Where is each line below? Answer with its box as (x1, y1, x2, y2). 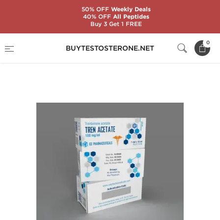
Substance (46, 37, 76, 44)
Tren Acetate (5, 49, 43, 56)
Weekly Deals (109, 5, 151, 13)
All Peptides (110, 13, 149, 21)
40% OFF (82, 13, 111, 20)
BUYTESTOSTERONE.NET (66, 44, 154, 53)
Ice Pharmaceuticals (100, 37, 158, 44)
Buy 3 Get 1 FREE (90, 20, 142, 27)
